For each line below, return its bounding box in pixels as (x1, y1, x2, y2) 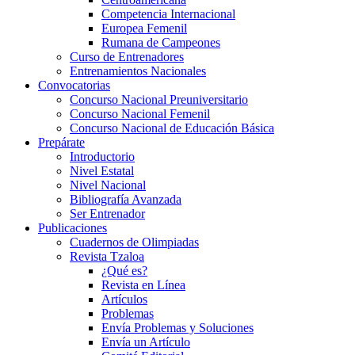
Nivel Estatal (70, 164, 134, 178)
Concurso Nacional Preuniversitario (70, 93, 248, 107)
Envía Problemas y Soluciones (101, 321, 254, 335)
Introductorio (70, 150, 135, 164)
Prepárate (38, 136, 85, 150)
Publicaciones (38, 221, 107, 235)
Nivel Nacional (70, 178, 146, 193)
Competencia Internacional (101, 7, 235, 21)
